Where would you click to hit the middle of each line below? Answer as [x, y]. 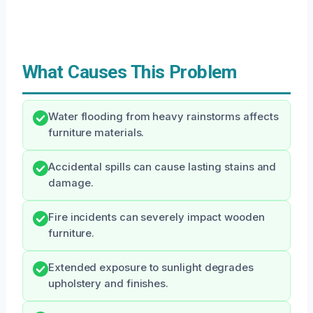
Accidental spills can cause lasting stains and [162, 167]
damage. [71, 183]
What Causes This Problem [130, 72]
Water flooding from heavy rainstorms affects [163, 117]
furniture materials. [96, 133]
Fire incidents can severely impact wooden [156, 217]
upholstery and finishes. [109, 284]
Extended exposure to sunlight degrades [151, 268]
